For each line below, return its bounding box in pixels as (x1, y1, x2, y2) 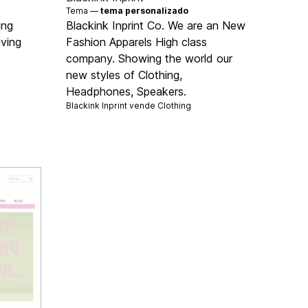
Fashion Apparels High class (66, 35, 208, 49)
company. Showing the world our (66, 52, 233, 66)
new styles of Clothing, (66, 68, 183, 82)
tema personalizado (100, 5, 189, 16)
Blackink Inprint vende (66, 100, 158, 111)
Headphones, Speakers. (66, 85, 187, 99)
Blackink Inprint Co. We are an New (66, 19, 246, 33)
